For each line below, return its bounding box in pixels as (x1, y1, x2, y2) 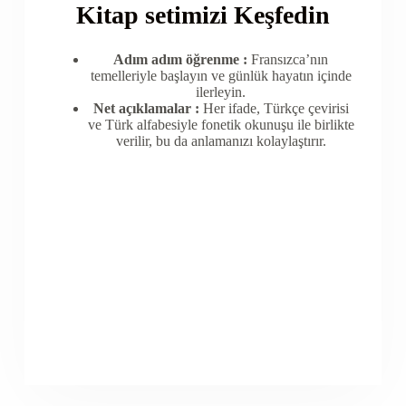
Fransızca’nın (247, 52, 329, 68)
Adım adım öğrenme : (113, 52, 248, 68)
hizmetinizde (129, 297, 276, 328)
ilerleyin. (196, 84, 246, 101)
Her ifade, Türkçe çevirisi (198, 101, 349, 117)
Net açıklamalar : (92, 101, 199, 117)
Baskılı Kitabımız (101, 261, 304, 292)
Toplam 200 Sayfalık (83, 225, 323, 256)
